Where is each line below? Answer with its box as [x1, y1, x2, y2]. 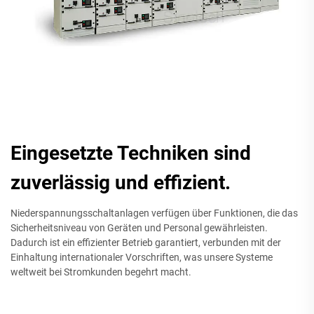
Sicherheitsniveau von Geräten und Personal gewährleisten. [11, 222, 268, 234]
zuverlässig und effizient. [11, 171, 231, 195]
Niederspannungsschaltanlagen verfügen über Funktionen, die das [11, 207, 298, 219]
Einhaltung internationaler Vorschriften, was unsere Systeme [11, 252, 273, 264]
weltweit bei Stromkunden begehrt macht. [11, 266, 191, 278]
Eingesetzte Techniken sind [11, 142, 251, 165]
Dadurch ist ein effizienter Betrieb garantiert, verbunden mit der [11, 237, 281, 249]
